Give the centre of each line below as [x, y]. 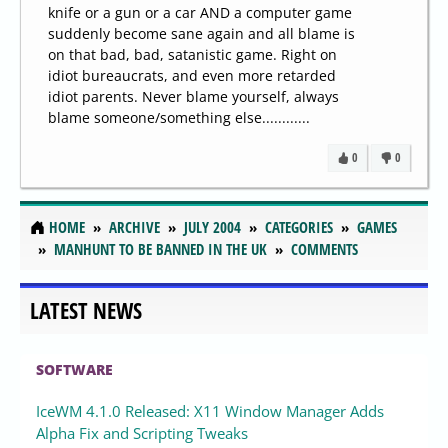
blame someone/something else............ [179, 118]
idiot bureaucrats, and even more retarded [192, 76]
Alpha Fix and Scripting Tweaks [142, 432]
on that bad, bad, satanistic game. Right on [192, 55]
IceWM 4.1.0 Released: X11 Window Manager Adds [210, 410]
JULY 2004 [212, 227]
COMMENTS [324, 249]
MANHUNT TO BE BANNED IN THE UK [160, 249]
